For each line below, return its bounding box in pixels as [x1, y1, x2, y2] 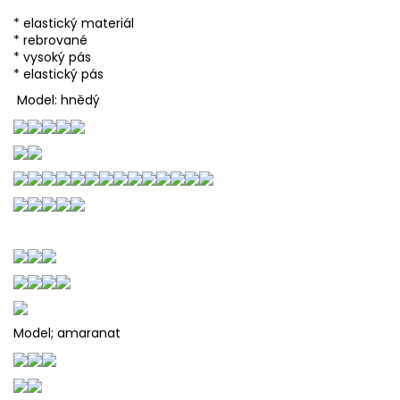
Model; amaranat [13, 323, 121, 342]
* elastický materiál [13, 13, 134, 32]
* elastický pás [13, 64, 104, 83]
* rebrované [13, 30, 87, 49]
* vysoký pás [13, 47, 91, 66]
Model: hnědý [13, 90, 100, 109]
